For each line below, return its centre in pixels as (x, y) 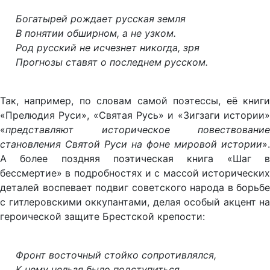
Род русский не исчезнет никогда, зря (107, 47)
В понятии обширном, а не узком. (96, 33)
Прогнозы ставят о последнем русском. (111, 62)
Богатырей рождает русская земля (100, 18)
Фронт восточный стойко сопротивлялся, (116, 255)
